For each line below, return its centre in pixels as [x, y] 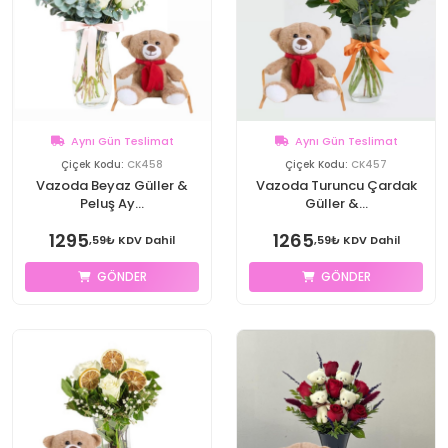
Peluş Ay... [112, 203]
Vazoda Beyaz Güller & [112, 185]
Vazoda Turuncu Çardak [336, 185]
